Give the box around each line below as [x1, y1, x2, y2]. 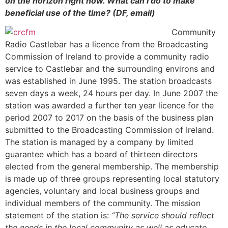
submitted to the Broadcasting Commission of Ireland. [5, 125, 214, 135]
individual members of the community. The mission [5, 198, 201, 209]
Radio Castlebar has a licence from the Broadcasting [5, 39, 208, 50]
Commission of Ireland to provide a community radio [5, 51, 209, 62]
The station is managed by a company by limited [5, 137, 193, 148]
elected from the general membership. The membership [5, 161, 219, 172]
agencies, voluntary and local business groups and [5, 186, 199, 196]
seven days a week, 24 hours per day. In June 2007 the [5, 88, 218, 99]
